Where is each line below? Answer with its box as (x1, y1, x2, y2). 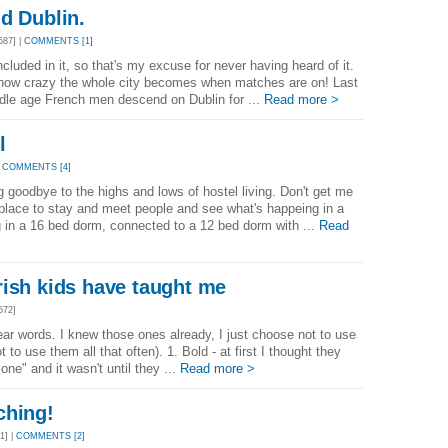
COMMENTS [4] (2, 162, 71, 173)
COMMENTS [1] (24, 36, 93, 47)
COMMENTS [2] (16, 431, 85, 442)
